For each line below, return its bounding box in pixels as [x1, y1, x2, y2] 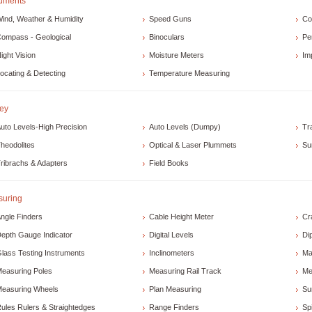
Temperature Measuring [149, 69, 230, 78]
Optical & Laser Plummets [149, 141, 237, 150]
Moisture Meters [149, 51, 204, 60]
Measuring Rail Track [149, 267, 221, 276]
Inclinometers [149, 249, 194, 258]
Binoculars [149, 33, 185, 42]
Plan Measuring [149, 285, 201, 294]
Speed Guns [149, 15, 192, 24]
